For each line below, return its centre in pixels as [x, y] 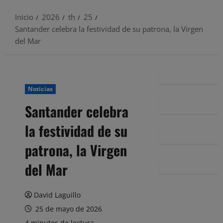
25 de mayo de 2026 [68, 209]
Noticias [40, 89]
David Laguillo [57, 195]
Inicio [24, 17]
